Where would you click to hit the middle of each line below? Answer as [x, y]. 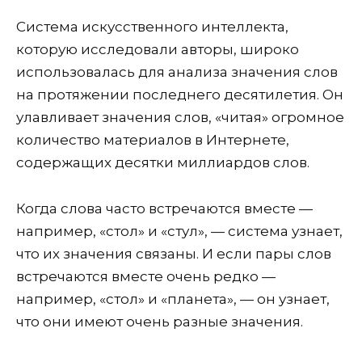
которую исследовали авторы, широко [158, 50]
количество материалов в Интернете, [153, 140]
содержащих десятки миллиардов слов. [163, 163]
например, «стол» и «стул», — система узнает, [179, 231]
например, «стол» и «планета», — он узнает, [173, 299]
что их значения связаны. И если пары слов [174, 253]
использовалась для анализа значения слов [177, 72]
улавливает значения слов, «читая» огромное [180, 118]
